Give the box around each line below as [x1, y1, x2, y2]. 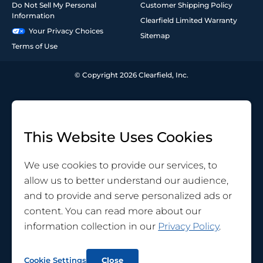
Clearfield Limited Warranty [140, 16, 237, 25]
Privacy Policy [158, 221, 220, 232]
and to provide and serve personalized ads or [24, 190, 232, 202]
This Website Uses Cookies [24, 129, 213, 146]
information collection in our [24, 221, 159, 232]
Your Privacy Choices [29, 26, 103, 36]
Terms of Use [12, 42, 58, 51]
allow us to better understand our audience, [24, 175, 229, 187]
